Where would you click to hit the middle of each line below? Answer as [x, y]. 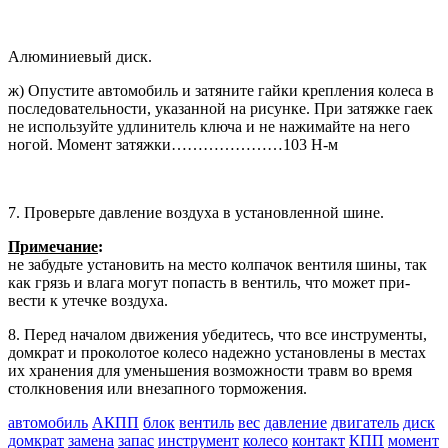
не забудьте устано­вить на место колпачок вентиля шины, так [217, 264]
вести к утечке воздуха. [88, 300]
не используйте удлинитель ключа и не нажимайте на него [209, 126]
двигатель [365, 422]
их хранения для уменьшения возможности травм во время [210, 370]
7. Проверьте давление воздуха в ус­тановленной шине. [196, 212]
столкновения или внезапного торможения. [157, 388]
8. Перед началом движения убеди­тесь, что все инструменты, [217, 334]
